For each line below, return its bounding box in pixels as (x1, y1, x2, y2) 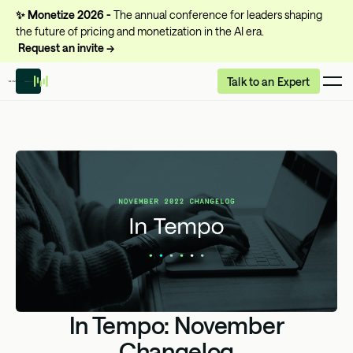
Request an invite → (18, 41, 115, 54)
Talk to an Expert (227, 74, 310, 88)
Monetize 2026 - (28, 8, 111, 21)
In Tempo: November (69, 310, 284, 339)
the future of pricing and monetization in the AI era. (16, 24, 264, 38)
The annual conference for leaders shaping (111, 8, 322, 21)
